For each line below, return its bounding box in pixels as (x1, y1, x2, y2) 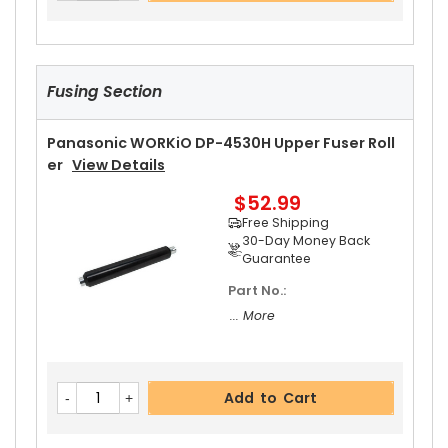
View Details (72, 155, 165, 176)
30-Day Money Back (241, 232, 370, 250)
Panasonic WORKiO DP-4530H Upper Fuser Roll (47, 133, 395, 154)
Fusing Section (47, 81, 162, 103)
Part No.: (228, 281, 289, 301)
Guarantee (241, 250, 311, 268)
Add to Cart (224, 388, 318, 409)
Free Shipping (241, 214, 329, 232)
